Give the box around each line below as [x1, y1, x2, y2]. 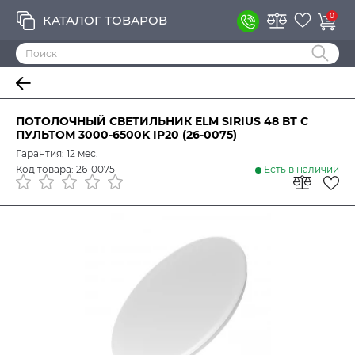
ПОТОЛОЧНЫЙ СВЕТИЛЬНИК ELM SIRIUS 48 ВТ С [16, 114, 308, 128]
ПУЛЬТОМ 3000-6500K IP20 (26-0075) [16, 128, 237, 142]
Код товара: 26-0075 [16, 163, 115, 175]
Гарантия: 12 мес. [16, 147, 98, 159]
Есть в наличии [264, 163, 339, 175]
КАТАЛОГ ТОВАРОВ [43, 13, 167, 28]
